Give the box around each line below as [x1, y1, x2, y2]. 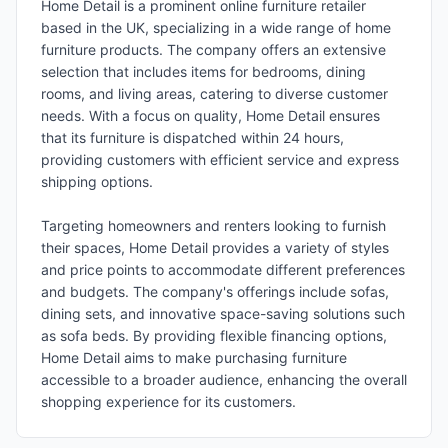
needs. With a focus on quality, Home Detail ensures [41, 107, 380, 124]
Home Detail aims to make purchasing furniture [41, 349, 347, 366]
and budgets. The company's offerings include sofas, [41, 283, 389, 300]
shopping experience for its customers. [41, 393, 296, 410]
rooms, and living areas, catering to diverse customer [41, 85, 388, 102]
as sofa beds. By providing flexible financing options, [41, 327, 387, 344]
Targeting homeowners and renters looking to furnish [41, 217, 386, 234]
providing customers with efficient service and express [41, 151, 399, 168]
